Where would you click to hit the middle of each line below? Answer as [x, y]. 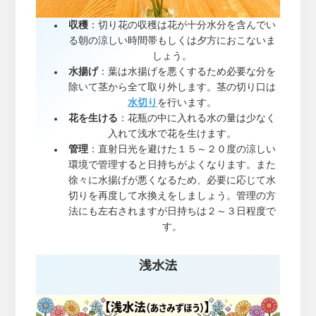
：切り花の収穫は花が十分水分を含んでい [182, 25]
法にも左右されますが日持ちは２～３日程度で [172, 211]
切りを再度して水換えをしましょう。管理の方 [172, 196]
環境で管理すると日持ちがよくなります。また [172, 165]
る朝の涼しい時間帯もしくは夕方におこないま [172, 41]
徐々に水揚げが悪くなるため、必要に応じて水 [172, 180]
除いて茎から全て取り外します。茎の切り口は [172, 87]
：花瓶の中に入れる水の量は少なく [197, 118]
